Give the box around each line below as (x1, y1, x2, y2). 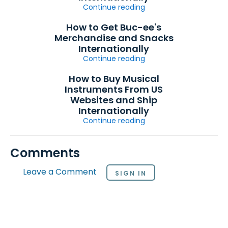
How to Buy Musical (68, 72, 159, 85)
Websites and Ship (70, 93, 158, 106)
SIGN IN (115, 168, 147, 178)
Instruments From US (65, 82, 163, 96)
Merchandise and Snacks (54, 31, 174, 44)
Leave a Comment (23, 166, 97, 178)
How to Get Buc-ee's (66, 20, 162, 34)
